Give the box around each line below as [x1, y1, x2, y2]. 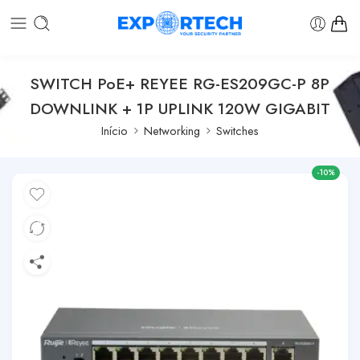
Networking [144, 121, 200, 139]
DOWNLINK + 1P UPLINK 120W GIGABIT [30, 96, 330, 120]
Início [101, 121, 128, 139]
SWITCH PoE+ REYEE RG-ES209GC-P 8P [31, 72, 329, 95]
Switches [216, 121, 259, 139]
